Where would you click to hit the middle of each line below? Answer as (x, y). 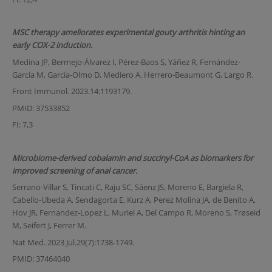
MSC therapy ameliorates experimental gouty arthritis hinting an (128, 32)
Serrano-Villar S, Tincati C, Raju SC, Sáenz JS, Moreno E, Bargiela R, (127, 187)
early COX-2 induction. (52, 45)
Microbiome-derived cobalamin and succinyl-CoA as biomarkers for (132, 158)
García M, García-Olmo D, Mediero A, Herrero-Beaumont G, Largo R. (132, 74)
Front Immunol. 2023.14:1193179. (72, 91)
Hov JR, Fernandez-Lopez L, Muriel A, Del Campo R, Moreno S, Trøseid (136, 213)
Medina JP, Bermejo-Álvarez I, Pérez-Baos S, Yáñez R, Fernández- (126, 62)
